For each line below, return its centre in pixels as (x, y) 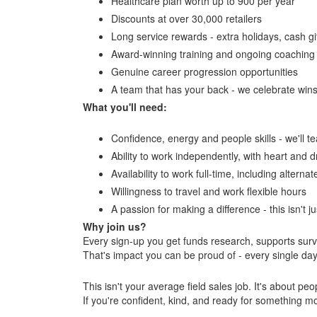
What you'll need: (125, 106)
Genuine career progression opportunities (204, 71)
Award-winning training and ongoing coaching (213, 53)
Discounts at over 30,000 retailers (186, 18)
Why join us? (115, 226)
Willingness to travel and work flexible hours (209, 191)
